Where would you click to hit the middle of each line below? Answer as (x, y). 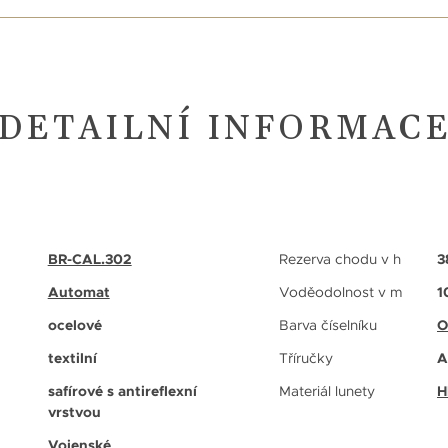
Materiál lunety (327, 390)
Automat (78, 291)
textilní (72, 357)
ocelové (74, 324)
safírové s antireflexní (122, 390)
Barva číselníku (328, 324)
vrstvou (74, 411)
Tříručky (306, 357)
